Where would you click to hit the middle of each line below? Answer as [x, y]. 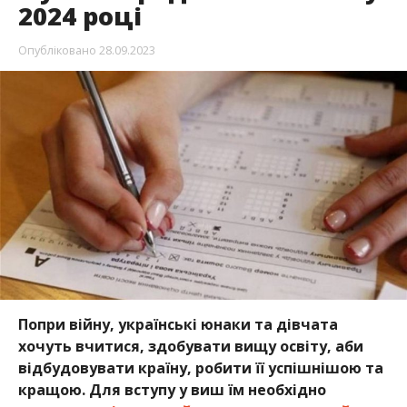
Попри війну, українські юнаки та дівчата [178, 325]
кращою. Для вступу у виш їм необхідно [172, 390]
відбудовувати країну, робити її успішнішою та [200, 368]
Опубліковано [57, 50]
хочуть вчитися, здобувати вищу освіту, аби [190, 347]
